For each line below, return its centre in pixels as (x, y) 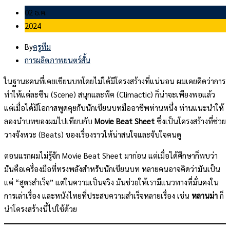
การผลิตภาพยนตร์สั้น (57, 60)
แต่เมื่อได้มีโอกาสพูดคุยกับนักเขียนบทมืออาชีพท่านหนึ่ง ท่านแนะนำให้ (114, 107)
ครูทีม (42, 46)
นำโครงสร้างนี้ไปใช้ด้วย (41, 208)
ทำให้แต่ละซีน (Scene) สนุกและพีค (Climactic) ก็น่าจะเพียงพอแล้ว (110, 94)
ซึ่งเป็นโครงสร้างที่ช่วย (190, 121)
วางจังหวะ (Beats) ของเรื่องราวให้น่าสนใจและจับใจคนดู (93, 134)
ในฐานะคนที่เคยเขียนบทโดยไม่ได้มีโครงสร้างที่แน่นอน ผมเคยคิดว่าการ (115, 81)
